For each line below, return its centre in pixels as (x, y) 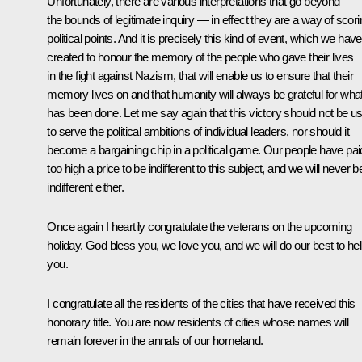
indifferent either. (85, 187)
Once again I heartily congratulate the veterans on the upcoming (200, 227)
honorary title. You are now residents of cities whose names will (198, 322)
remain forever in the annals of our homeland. (155, 341)
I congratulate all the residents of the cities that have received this (201, 304)
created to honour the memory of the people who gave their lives (200, 57)
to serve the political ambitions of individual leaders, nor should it (198, 132)
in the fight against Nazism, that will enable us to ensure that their (200, 76)
